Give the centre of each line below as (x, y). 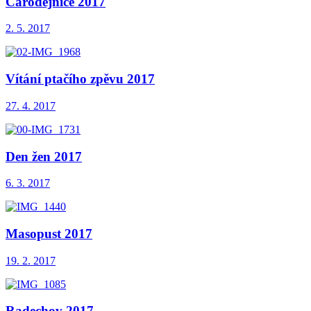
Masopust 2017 (49, 233)
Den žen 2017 (44, 156)
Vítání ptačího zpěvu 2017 (80, 79)
